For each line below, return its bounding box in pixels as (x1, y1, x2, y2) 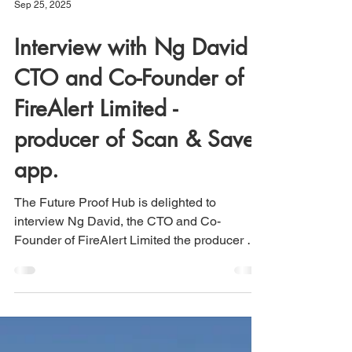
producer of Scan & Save (14, 153, 255, 181)
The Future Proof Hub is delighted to (14, 223, 216, 238)
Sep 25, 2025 (14, 27, 71, 38)
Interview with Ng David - (14, 61, 258, 90)
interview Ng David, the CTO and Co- (14, 242, 221, 257)
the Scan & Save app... (14, 280, 141, 295)
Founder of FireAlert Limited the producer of (14, 261, 257, 276)
